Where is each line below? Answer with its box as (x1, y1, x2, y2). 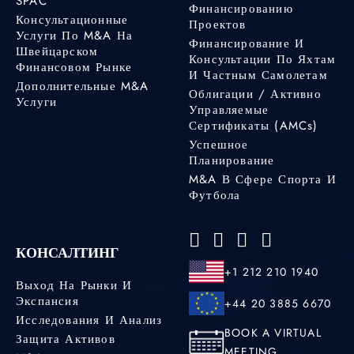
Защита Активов (16, 330, 115, 348)
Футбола (189, 186, 241, 204)
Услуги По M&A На (16, 26, 134, 44)
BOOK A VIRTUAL (224, 324, 322, 341)
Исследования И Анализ (16, 311, 163, 329)
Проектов (189, 15, 247, 33)
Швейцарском (16, 42, 99, 60)
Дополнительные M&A (16, 77, 149, 95)
